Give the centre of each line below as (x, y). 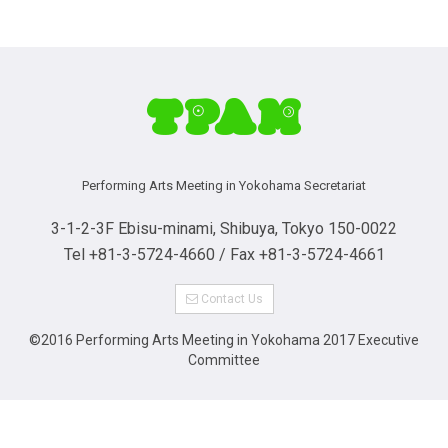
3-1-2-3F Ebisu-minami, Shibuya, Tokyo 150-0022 (224, 228)
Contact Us (230, 298)
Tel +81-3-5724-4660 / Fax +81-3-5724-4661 (224, 254)
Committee (224, 359)
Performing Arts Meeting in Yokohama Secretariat (224, 185)
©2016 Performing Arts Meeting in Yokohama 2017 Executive (224, 339)
